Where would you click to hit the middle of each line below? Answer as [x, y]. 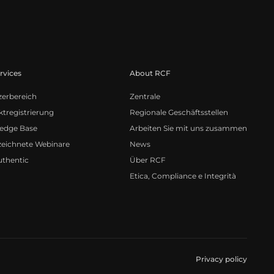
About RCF [150, 73]
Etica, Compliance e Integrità [183, 176]
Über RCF [147, 160]
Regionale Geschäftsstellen [179, 112]
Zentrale [145, 96]
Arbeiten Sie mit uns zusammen [188, 128]
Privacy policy [221, 259]
